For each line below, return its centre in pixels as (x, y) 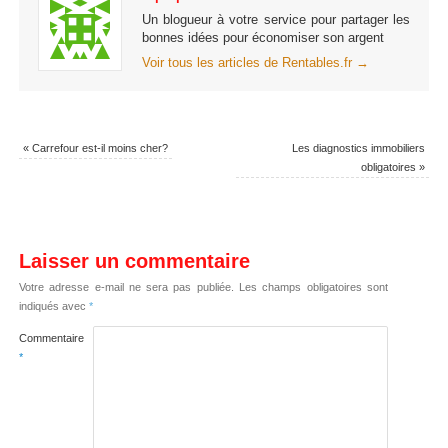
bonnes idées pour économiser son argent (262, 38)
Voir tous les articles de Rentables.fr (248, 62)
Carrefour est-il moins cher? (98, 147)
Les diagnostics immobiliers (359, 147)
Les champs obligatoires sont (314, 286)
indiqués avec (53, 305)
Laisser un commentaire (134, 260)
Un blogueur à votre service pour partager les (276, 20)
